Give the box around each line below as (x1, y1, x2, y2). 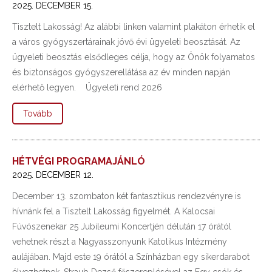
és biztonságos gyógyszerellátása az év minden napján (12, 67, 230, 77)
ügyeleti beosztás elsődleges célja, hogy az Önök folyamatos (12, 52, 255, 62)
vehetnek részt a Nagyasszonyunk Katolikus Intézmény (12, 237, 227, 246)
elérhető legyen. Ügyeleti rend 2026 (12, 83, 167, 92)
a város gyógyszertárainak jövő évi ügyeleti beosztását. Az (12, 37, 240, 47)
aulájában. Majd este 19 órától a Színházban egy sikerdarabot (12, 252, 250, 262)
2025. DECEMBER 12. (12, 170, 93, 180)
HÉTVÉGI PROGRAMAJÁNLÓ (12, 155, 145, 167)
